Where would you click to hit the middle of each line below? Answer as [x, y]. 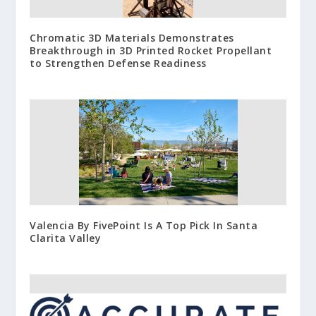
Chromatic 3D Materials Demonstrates [132, 37]
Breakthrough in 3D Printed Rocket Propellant [151, 50]
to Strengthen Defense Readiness [118, 63]
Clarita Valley [66, 238]
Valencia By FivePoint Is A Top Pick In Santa [144, 225]
